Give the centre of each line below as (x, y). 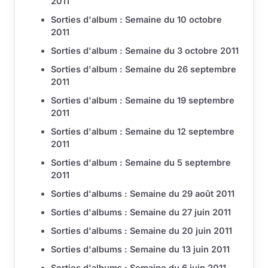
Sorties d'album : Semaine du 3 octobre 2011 (145, 51)
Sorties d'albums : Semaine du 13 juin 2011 (140, 249)
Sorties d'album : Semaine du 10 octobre (136, 20)
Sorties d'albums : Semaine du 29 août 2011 (143, 194)
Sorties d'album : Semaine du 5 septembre (141, 163)
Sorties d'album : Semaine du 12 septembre (143, 132)
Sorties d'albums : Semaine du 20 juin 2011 (141, 231)
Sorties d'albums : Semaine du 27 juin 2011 (141, 212)
